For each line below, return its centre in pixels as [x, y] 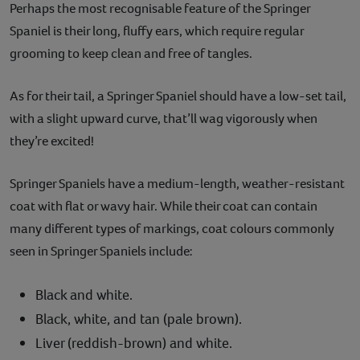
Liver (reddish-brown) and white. [134, 344]
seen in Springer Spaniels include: [101, 252]
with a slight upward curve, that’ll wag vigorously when [164, 119]
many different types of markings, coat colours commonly [172, 229]
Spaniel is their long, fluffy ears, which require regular [157, 31]
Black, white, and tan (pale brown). [139, 319]
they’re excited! [52, 141]
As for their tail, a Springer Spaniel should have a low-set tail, [178, 96]
